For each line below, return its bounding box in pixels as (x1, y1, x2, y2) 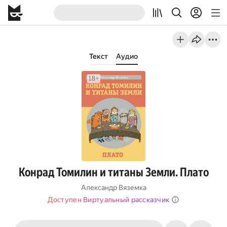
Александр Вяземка (81, 183, 146, 192)
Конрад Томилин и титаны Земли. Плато (18, 165, 209, 179)
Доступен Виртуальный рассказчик (47, 196, 170, 204)
